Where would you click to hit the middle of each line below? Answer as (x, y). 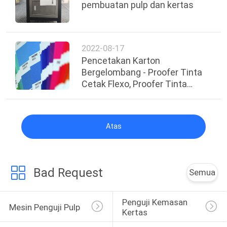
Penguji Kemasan (156, 202)
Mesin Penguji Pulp (44, 207)
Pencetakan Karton (121, 60)
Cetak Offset (108, 95)
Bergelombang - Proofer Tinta (142, 72)
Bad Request (68, 173)
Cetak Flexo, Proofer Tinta (135, 84)
